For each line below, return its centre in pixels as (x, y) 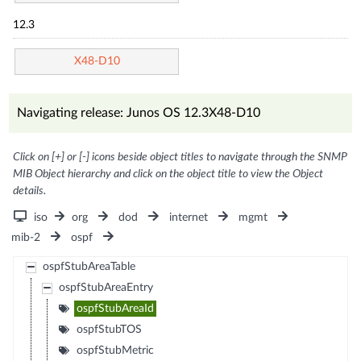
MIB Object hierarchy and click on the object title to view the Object (168, 174)
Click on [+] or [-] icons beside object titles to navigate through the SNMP (180, 157)
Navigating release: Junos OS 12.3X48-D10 (139, 112)
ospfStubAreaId (115, 308)
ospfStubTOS (109, 329)
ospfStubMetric (115, 350)
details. (30, 191)
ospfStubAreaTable (89, 266)
